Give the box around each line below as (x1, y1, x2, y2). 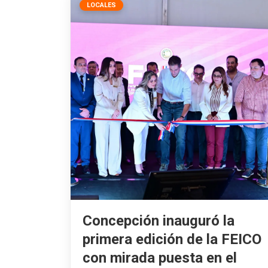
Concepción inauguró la (83, 212, 234, 229)
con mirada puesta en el (83, 249, 237, 266)
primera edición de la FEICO (83, 230, 261, 248)
